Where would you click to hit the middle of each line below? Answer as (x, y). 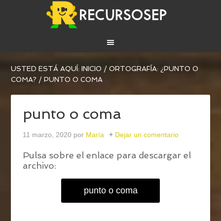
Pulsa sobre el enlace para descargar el (107, 155)
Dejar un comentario (147, 135)
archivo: (40, 166)
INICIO (92, 69)
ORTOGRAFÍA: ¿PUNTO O (154, 69)
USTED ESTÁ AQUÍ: (46, 69)
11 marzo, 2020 (47, 135)
